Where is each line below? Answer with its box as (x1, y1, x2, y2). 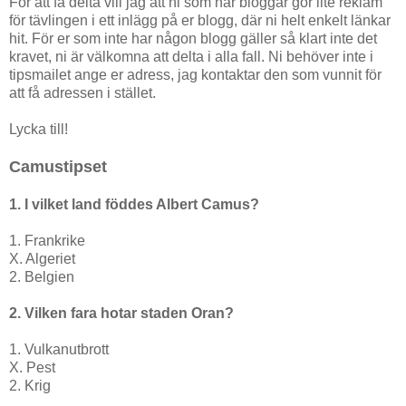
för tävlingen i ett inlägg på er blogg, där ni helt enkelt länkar (9, 13, 391, 29)
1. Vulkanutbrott (9, 342, 109, 358)
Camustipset (9, 158, 107, 177)
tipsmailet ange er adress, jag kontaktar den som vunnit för (9, 67, 382, 83)
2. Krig (9, 378, 51, 394)
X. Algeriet (9, 251, 75, 267)
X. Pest (9, 360, 55, 376)
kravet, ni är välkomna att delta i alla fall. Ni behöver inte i (9, 49, 373, 65)
